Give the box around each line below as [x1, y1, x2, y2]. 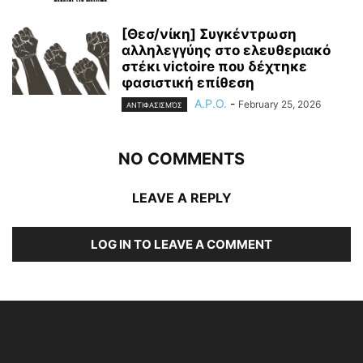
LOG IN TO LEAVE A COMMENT [91, 237, 272, 253]
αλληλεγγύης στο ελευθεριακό [122, 41, 331, 58]
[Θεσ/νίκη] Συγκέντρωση [122, 25, 297, 42]
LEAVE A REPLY [131, 190, 232, 207]
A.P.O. [194, 96, 227, 110]
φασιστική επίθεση [122, 74, 254, 91]
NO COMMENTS [118, 149, 245, 169]
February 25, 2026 [238, 97, 321, 110]
